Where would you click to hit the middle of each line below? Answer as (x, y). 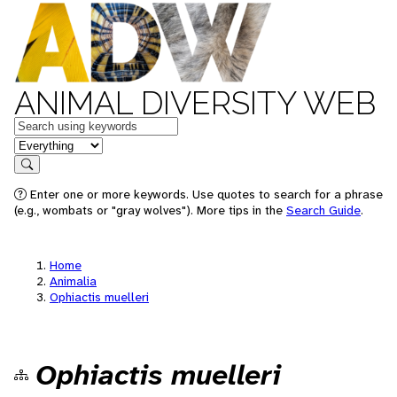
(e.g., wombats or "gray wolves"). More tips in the (150, 210)
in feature (43, 144)
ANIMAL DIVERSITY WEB (195, 103)
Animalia (73, 281)
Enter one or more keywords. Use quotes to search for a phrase (205, 194)
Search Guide (323, 210)
